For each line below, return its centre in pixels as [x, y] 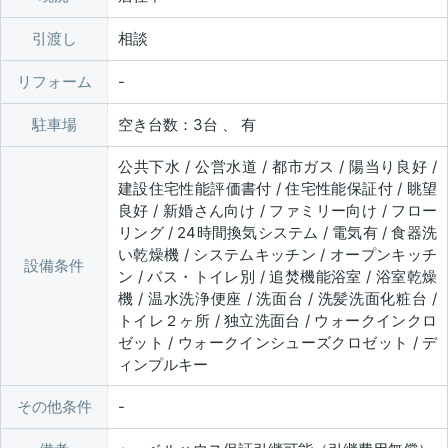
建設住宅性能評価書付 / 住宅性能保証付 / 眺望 [277, 189]
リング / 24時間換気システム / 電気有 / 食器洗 [277, 233]
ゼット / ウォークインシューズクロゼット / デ [277, 343]
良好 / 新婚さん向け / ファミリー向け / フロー [277, 211]
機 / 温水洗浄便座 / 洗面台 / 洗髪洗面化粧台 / [277, 299]
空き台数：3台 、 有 [187, 125]
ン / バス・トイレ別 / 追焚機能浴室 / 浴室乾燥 [277, 277]
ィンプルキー [163, 365]
